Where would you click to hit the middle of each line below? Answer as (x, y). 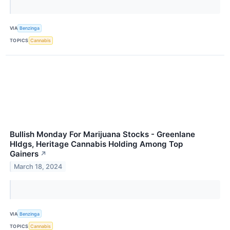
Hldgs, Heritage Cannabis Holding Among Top (96, 144)
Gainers (24, 154)
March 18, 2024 (38, 166)
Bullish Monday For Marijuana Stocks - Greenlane (102, 135)
